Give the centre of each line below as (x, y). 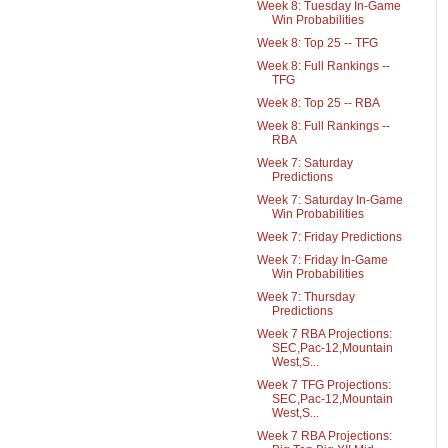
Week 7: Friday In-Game (322, 260)
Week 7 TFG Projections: (323, 385)
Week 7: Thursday (305, 297)
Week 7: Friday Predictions (329, 237)
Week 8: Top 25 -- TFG (317, 43)
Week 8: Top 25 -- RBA (318, 103)
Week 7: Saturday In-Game (329, 200)
